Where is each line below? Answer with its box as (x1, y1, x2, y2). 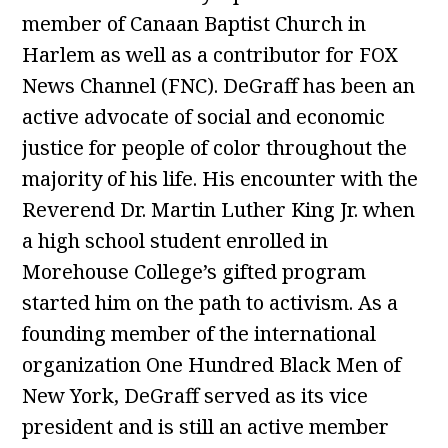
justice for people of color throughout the (22, 134, 408, 161)
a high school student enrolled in (22, 227, 329, 254)
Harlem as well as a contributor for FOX (22, 41, 399, 68)
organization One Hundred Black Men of (22, 351, 402, 378)
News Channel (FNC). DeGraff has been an (22, 72, 416, 99)
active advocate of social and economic (22, 103, 386, 130)
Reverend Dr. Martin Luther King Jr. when (22, 196, 416, 223)
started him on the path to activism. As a (22, 289, 399, 316)
